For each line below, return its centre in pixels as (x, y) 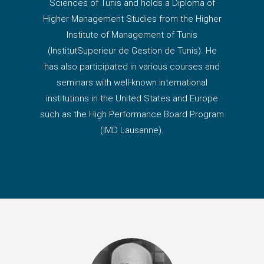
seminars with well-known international (132, 82)
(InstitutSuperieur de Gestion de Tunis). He (132, 50)
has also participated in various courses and (132, 66)
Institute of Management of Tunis (132, 34)
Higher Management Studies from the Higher (132, 19)
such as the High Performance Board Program (132, 114)
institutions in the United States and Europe (132, 98)
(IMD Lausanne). (132, 130)
